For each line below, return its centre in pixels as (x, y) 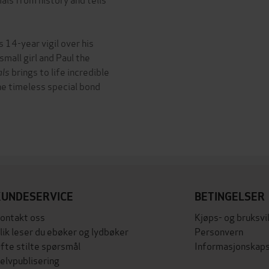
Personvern (219, 231)
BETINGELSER (230, 197)
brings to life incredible (60, 71)
